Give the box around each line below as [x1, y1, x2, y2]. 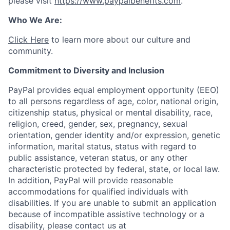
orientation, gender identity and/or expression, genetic [8, 130, 220, 140]
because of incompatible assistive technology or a [8, 209, 204, 219]
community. [8, 46, 53, 56]
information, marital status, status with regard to [8, 141, 197, 151]
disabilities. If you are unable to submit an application [8, 198, 216, 208]
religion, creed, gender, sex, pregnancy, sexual [8, 119, 187, 129]
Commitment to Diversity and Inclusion [8, 65, 164, 75]
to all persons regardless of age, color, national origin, [8, 96, 218, 106]
